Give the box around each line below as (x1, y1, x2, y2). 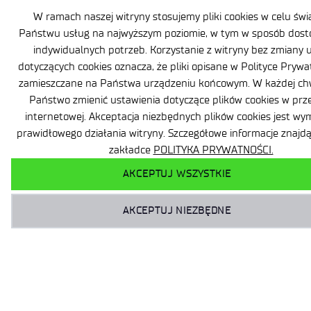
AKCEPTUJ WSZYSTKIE (123, 168, 231, 180)
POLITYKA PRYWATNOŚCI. (153, 144, 274, 157)
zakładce (108, 144, 153, 157)
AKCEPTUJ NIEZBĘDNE (122, 205, 232, 217)
